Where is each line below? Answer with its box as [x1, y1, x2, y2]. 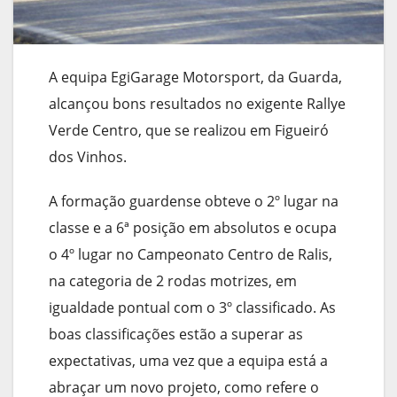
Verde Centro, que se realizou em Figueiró [49, 121, 329, 141]
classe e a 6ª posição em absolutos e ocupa [49, 218, 337, 238]
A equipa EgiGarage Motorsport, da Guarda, [49, 67, 342, 88]
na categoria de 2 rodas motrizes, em [49, 271, 297, 292]
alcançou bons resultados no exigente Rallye [49, 94, 346, 114]
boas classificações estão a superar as [49, 324, 303, 345]
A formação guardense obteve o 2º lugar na [49, 191, 339, 212]
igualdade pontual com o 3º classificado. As [49, 298, 336, 318]
